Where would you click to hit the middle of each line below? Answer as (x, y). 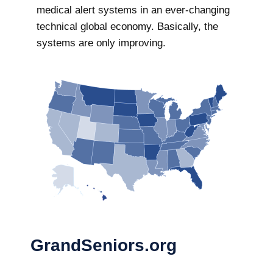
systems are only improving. (101, 43)
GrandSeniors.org (104, 245)
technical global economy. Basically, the (127, 27)
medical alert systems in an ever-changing (133, 10)
